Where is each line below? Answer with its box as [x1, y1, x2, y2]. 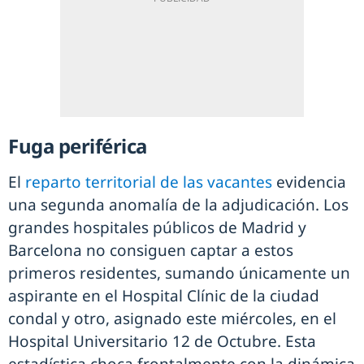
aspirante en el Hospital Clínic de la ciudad [8, 284, 319, 306]
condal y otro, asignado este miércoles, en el [8, 307, 336, 329]
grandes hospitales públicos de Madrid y [8, 216, 306, 238]
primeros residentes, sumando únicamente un [8, 262, 350, 284]
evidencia [272, 171, 346, 193]
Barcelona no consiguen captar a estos [8, 239, 293, 261]
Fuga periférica [8, 132, 147, 159]
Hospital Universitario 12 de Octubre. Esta [8, 330, 316, 352]
